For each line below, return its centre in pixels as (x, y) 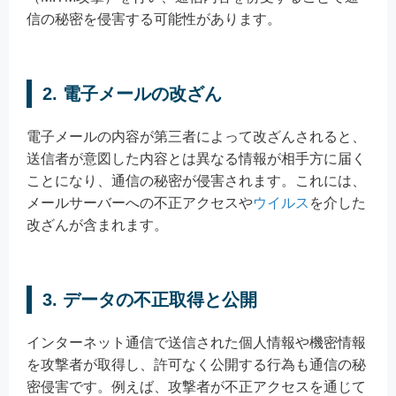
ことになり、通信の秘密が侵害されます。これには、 (196, 180)
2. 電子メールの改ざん (132, 93)
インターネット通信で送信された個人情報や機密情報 (196, 342)
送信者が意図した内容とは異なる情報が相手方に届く (196, 158)
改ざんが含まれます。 (97, 225)
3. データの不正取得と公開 (150, 299)
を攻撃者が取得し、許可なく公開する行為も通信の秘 (196, 364)
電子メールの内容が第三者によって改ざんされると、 (196, 136)
